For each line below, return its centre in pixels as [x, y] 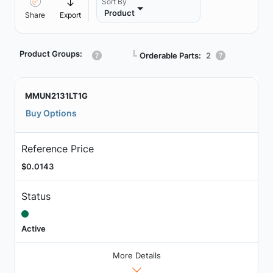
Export [70, 15]
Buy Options [51, 113]
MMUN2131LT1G [56, 96]
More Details [136, 256]
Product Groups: [51, 54]
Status [36, 196]
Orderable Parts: [170, 55]
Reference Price [57, 148]
